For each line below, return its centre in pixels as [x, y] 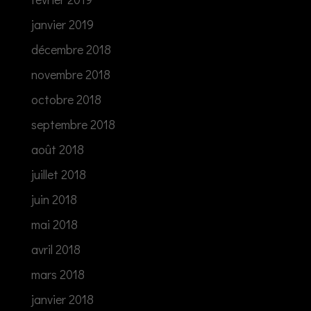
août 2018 [57, 149]
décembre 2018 [71, 49]
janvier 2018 [62, 299]
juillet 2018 [58, 174]
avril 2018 [56, 249]
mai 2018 [54, 224]
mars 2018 [58, 274]
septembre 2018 [73, 124]
